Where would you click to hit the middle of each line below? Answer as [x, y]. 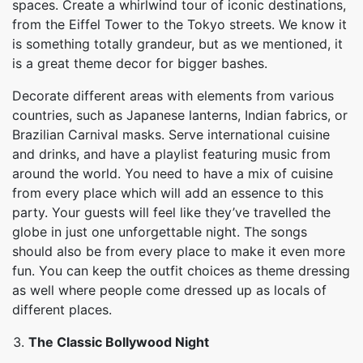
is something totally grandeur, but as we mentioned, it [177, 44]
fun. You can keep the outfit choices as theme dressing [181, 271]
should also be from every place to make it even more [179, 251]
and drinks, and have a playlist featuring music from [171, 154]
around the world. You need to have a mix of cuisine [173, 173]
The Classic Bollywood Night [119, 342]
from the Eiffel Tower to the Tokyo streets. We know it [179, 24]
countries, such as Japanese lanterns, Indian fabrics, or [180, 115]
